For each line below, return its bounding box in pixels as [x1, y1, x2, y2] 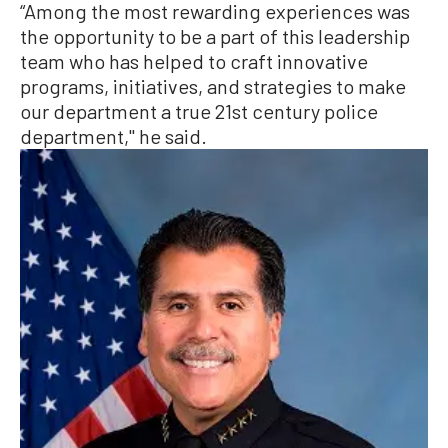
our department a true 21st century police [20, 99, 378, 124]
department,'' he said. [20, 124, 207, 149]
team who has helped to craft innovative [20, 49, 368, 74]
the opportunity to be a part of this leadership [20, 24, 410, 49]
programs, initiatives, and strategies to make [20, 74, 406, 99]
